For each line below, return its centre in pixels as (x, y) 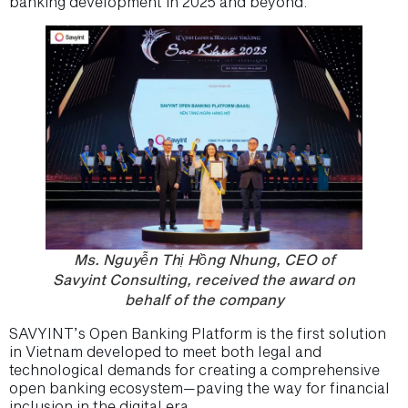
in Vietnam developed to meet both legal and (165, 351)
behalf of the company (204, 299)
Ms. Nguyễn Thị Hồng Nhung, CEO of (204, 259)
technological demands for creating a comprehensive (194, 369)
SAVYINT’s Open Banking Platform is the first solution (198, 332)
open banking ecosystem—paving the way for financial (199, 387)
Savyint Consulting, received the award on (204, 279)
